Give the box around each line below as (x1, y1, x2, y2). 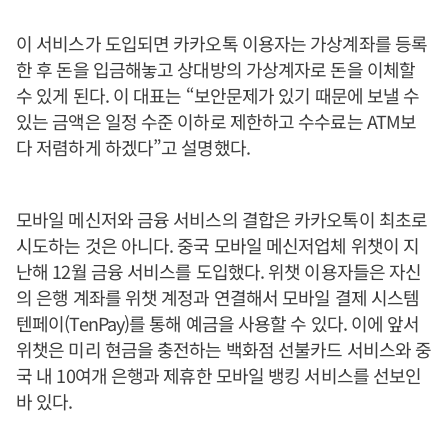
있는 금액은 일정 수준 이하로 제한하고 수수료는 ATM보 (16, 108, 417, 134)
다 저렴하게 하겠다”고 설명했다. (16, 134, 250, 160)
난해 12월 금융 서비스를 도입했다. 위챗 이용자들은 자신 (16, 258, 422, 284)
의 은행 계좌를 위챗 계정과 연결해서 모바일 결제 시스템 (16, 284, 420, 310)
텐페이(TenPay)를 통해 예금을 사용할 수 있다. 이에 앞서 (16, 310, 420, 336)
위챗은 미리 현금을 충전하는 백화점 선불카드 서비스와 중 (16, 336, 432, 362)
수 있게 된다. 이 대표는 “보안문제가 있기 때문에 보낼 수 (16, 82, 420, 108)
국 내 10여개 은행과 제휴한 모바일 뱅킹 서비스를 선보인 (16, 362, 422, 388)
